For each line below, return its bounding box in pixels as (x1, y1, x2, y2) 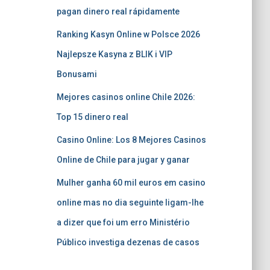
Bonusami (56, 69, 97, 79)
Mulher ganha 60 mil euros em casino (56, 178, 206, 187)
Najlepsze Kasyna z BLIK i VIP (56, 49, 172, 59)
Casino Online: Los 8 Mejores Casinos (56, 135, 206, 145)
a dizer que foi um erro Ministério (56, 218, 190, 227)
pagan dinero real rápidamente (56, 7, 180, 16)
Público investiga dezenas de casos (56, 237, 199, 247)
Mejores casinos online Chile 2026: (56, 92, 195, 102)
